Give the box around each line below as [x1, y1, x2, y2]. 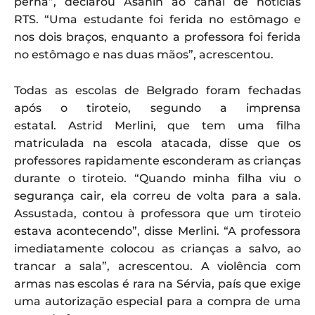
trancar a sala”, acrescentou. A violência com [14, 259, 301, 273]
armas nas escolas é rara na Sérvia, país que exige [14, 276, 301, 290]
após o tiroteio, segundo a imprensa [14, 101, 301, 115]
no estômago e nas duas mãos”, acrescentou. [14, 47, 274, 61]
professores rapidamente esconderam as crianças [14, 153, 301, 167]
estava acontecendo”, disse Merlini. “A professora [14, 224, 301, 238]
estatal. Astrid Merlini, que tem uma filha [14, 118, 301, 132]
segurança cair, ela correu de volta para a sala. [14, 188, 301, 202]
